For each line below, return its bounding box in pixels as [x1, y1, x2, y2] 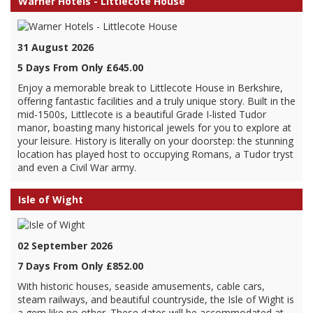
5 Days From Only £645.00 [17, 61, 143, 74]
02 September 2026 [17, 239, 112, 252]
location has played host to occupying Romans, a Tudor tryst [17, 147, 293, 161]
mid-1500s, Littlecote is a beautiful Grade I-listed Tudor [17, 108, 266, 121]
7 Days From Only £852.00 [17, 259, 143, 272]
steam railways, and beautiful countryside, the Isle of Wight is [17, 293, 294, 306]
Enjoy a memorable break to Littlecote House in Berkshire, [17, 81, 283, 94]
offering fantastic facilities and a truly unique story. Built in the [17, 94, 296, 108]
